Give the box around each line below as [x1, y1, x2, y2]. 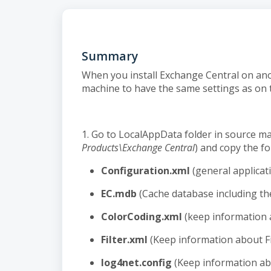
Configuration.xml [101, 164, 190, 177]
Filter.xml [101, 233, 148, 246]
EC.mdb [101, 187, 137, 200]
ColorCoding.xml [101, 210, 182, 223]
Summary [82, 48, 138, 64]
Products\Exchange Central [82, 141, 195, 154]
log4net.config [101, 256, 172, 269]
